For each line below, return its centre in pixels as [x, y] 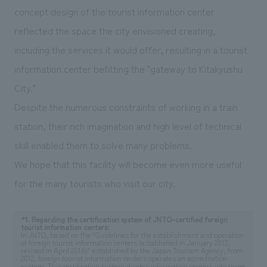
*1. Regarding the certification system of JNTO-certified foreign [124, 219]
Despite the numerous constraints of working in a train [126, 106]
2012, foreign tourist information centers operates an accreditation [124, 258]
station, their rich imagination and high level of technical [128, 125]
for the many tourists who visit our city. [94, 183]
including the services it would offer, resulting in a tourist [131, 49]
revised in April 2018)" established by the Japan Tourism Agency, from [132, 250]
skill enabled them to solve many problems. [103, 145]
